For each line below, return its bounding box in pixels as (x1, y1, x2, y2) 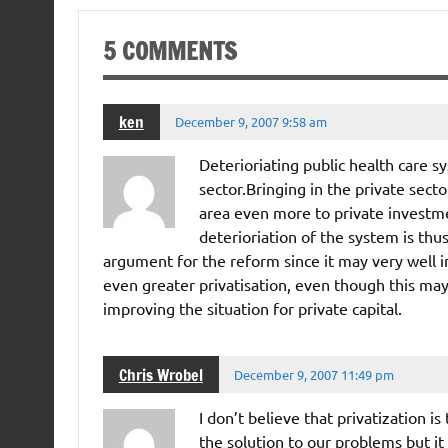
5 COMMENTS (102, 33, 237, 68)
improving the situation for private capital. (102, 298, 402, 319)
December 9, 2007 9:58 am (175, 113, 328, 131)
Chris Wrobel (118, 363, 203, 386)
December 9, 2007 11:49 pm (234, 365, 395, 383)
